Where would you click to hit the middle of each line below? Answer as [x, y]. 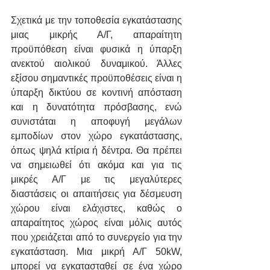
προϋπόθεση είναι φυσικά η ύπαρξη [96, 49]
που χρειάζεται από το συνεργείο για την [96, 237]
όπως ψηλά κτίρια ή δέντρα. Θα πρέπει [96, 151]
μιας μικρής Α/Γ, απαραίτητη [96, 35]
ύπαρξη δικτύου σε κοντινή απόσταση [96, 93]
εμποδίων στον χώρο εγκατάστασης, [96, 136]
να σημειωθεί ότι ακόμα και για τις [96, 165]
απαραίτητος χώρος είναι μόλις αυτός [96, 223]
